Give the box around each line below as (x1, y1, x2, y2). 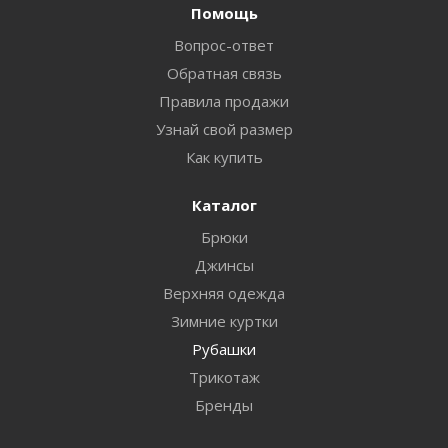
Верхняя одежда (163, 282, 285, 303)
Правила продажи (159, 90, 289, 111)
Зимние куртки (170, 310, 278, 331)
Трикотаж (188, 366, 260, 387)
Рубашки (192, 338, 256, 359)
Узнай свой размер (155, 118, 293, 139)
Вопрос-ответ (174, 34, 274, 55)
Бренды (195, 394, 253, 415)
